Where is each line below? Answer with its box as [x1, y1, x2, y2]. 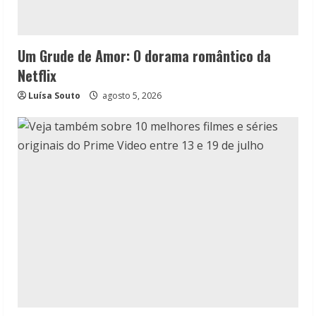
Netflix [18, 65, 56, 87]
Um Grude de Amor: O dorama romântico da [18, 45, 271, 67]
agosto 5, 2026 [100, 90, 162, 102]
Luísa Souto [28, 90, 80, 102]
